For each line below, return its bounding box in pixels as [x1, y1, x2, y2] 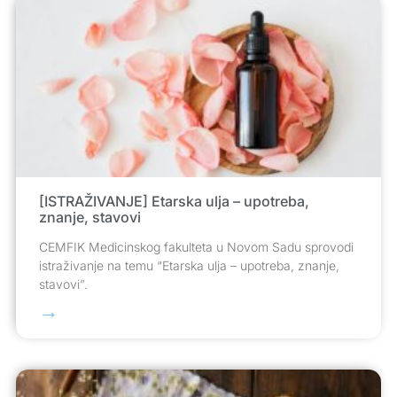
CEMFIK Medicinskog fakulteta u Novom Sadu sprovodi [39, 239, 354, 255]
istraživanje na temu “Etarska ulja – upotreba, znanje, [39, 258, 339, 274]
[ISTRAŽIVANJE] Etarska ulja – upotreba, [39, 192, 309, 211]
